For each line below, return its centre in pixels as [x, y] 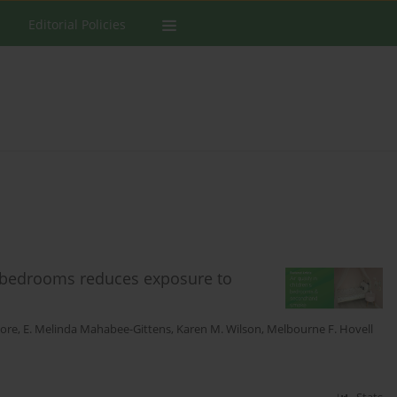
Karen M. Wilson [219, 330]
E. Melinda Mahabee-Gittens [97, 330]
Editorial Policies [77, 24]
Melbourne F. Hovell [320, 330]
